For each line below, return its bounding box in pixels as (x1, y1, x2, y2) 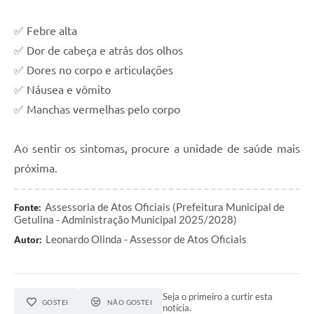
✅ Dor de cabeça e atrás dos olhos (14, 44, 183, 57)
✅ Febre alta (14, 25, 77, 38)
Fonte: (14, 202, 41, 214)
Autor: (14, 234, 42, 246)
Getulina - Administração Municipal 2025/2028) (14, 213, 237, 226)
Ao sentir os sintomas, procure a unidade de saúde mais (14, 142, 300, 156)
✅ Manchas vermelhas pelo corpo (14, 103, 180, 116)
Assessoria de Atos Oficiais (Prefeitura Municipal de (45, 200, 285, 214)
